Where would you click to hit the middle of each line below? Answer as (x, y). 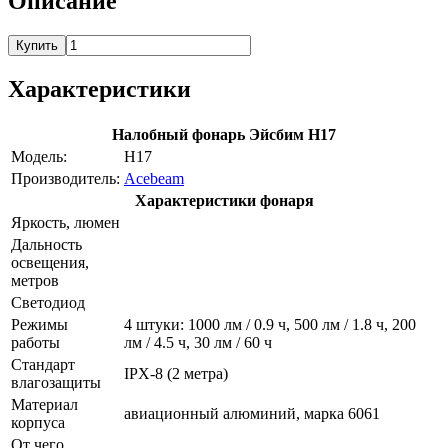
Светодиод (48, 302)
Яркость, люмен (65, 222)
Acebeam (154, 178)
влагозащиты (56, 382)
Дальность (46, 244)
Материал (44, 404)
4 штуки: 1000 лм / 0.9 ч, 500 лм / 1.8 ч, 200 (270, 324)
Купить (37, 45)
